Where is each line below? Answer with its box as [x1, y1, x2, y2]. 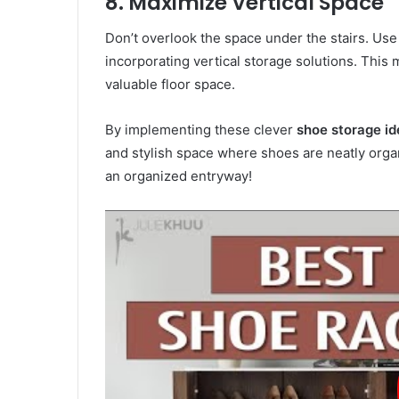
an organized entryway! [105, 167, 252, 185]
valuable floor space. [105, 76, 235, 94]
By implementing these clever [105, 121, 297, 139]
